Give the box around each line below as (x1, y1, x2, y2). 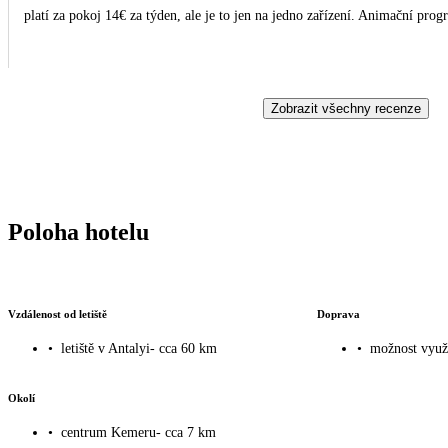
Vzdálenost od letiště (8, 307, 107, 320)
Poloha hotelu (8, 218, 149, 245)
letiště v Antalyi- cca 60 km (61, 341, 217, 357)
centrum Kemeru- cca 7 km (61, 425, 216, 441)
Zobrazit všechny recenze (271, 100, 421, 116)
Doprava (316, 307, 360, 320)
